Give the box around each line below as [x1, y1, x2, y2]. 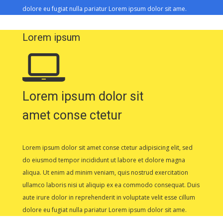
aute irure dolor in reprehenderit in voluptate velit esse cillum [22, 193, 195, 202]
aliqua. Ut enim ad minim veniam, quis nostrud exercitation [22, 168, 188, 177]
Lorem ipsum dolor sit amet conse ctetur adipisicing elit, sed [22, 143, 193, 152]
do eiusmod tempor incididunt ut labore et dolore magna [22, 155, 185, 164]
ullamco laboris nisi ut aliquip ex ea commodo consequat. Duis [22, 180, 200, 189]
